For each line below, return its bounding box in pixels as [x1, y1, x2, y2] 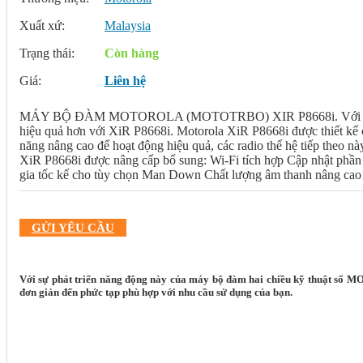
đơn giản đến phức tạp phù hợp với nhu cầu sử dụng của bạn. [19, 285, 293, 298]
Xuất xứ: [19, 19, 65, 32]
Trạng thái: [19, 46, 75, 60]
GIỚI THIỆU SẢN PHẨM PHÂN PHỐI [28, 323, 224, 336]
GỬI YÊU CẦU [32, 221, 114, 234]
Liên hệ [105, 74, 146, 88]
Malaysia [105, 19, 151, 32]
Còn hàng [105, 46, 159, 60]
